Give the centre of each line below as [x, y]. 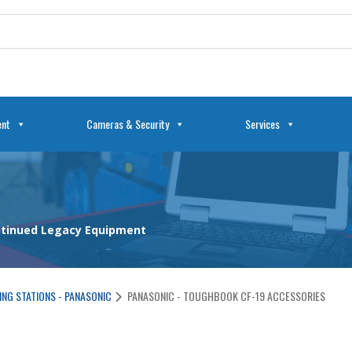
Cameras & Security [127, 123]
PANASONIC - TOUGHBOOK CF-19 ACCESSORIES [226, 296]
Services [262, 123]
